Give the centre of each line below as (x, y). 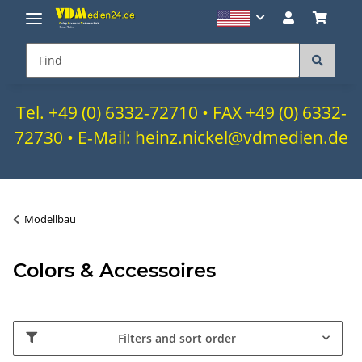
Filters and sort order (177, 338)
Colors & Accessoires (114, 270)
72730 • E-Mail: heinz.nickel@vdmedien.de (181, 137)
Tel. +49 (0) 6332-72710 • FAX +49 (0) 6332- (181, 112)
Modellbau (50, 219)
